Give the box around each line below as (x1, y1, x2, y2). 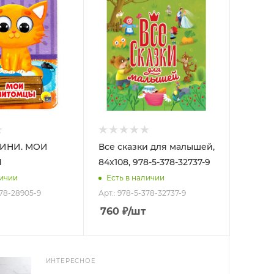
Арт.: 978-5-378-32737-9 (98, 188, 186, 198)
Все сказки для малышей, (98, 141, 215, 152)
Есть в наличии (106, 173, 165, 183)
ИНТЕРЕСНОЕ (45, 256, 96, 265)
